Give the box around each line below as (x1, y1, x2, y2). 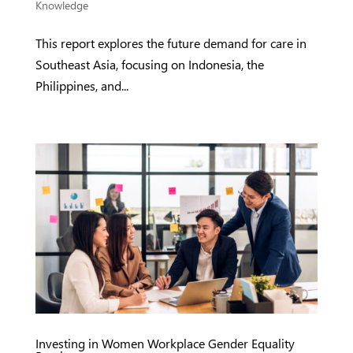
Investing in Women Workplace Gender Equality (35, 334, 295, 351)
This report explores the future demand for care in (35, 35, 307, 52)
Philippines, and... (35, 77, 128, 95)
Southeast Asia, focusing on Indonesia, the (35, 56, 264, 73)
